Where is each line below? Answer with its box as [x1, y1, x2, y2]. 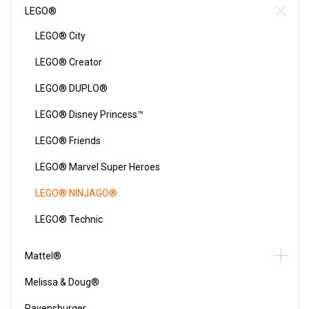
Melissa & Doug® [25, 277, 99, 288]
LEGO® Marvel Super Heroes [35, 161, 160, 172]
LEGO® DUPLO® [35, 83, 108, 94]
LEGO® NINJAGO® [35, 188, 117, 199]
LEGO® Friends [35, 135, 101, 146]
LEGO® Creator [35, 57, 102, 68]
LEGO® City [35, 30, 86, 41]
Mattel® [25, 250, 61, 261]
